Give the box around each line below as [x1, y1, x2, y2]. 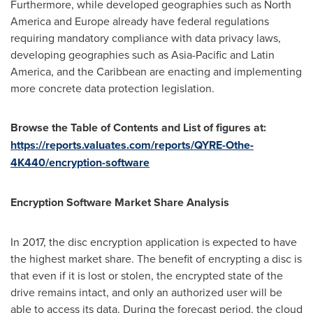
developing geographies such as [10, 47, 171, 62]
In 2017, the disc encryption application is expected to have [10, 234, 297, 249]
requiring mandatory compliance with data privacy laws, [10, 30, 281, 45]
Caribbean [96, 64, 147, 79]
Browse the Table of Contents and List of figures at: [10, 119, 266, 136]
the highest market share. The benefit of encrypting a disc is [10, 251, 302, 266]
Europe [75, 13, 110, 29]
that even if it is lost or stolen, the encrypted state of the [10, 268, 283, 283]
